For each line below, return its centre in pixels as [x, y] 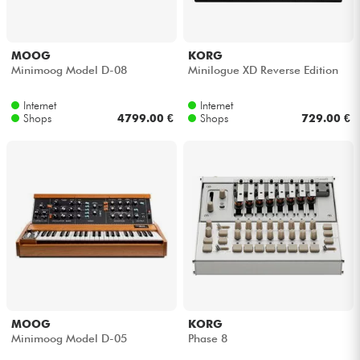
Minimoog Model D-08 [69, 70]
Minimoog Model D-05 [69, 339]
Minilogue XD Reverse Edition [263, 70]
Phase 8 [207, 339]
